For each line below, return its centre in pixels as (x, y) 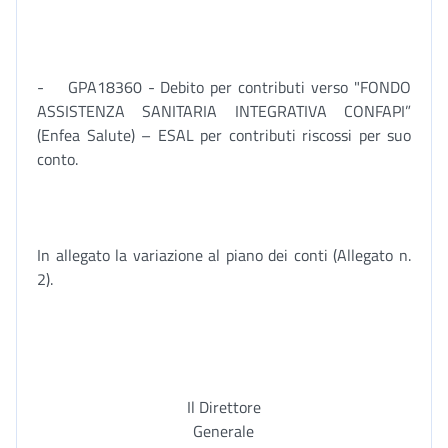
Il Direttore (223, 407)
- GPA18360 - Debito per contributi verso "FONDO (224, 87)
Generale (223, 431)
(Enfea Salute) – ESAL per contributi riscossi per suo (224, 135)
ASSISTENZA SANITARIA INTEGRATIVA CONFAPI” (224, 111)
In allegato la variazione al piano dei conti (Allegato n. (224, 255)
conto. (57, 159)
